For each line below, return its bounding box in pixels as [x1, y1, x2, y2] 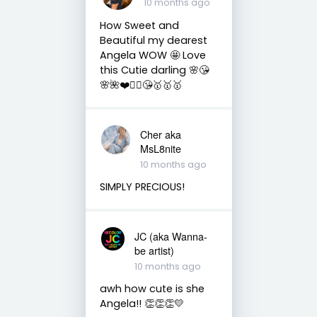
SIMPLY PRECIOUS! [99, 179, 185, 194]
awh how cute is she [99, 281, 204, 296]
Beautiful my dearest [99, 33, 207, 47]
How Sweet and [99, 18, 179, 33]
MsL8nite [140, 140, 182, 156]
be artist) [134, 242, 174, 258]
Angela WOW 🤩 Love [99, 47, 206, 62]
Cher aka [140, 126, 182, 142]
